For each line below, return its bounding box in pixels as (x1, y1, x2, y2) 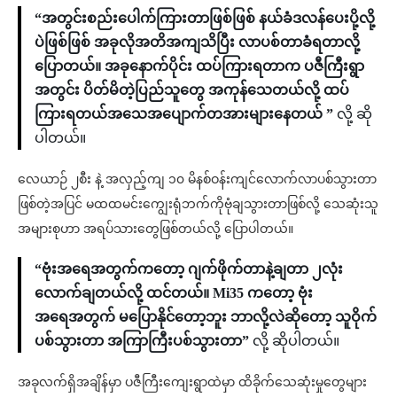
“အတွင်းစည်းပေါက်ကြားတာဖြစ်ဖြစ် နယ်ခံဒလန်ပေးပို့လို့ (35, 10, 375, 26)
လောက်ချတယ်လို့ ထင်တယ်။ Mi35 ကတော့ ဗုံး (35, 284, 313, 300)
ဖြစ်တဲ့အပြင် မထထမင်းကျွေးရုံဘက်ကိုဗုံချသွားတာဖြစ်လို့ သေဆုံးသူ (18, 197, 378, 211)
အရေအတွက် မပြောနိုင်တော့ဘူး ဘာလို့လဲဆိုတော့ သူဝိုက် (35, 308, 377, 324)
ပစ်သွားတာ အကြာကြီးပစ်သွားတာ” (35, 332, 253, 348)
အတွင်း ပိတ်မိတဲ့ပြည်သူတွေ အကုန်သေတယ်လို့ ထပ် (35, 82, 349, 97)
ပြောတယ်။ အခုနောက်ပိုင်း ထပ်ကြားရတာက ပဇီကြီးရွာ (35, 58, 364, 74)
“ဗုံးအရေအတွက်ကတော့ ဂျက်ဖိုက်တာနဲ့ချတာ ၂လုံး (35, 261, 343, 276)
